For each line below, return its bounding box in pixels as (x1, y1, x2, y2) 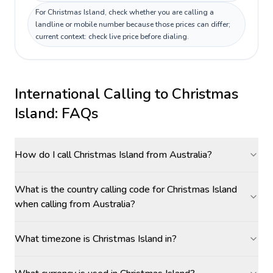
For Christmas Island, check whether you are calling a (35, 7, 214, 17)
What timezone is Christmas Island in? (15, 232, 177, 246)
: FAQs (55, 104, 98, 123)
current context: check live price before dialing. (35, 32, 189, 41)
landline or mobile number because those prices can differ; (35, 19, 230, 29)
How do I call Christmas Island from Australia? (15, 148, 212, 161)
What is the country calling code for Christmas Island (15, 183, 237, 196)
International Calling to (15, 84, 172, 104)
